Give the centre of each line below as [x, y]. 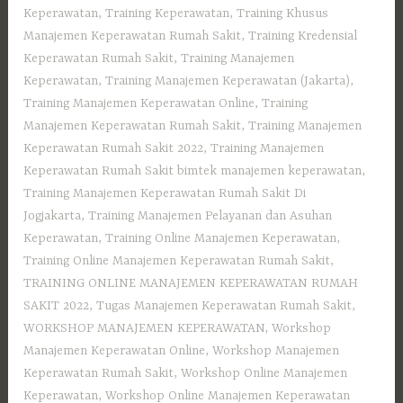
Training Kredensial [303, 36]
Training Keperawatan [168, 14]
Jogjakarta [53, 216]
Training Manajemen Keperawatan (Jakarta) [228, 81]
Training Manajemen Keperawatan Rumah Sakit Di [165, 194]
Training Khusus [283, 14]
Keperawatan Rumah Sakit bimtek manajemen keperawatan [193, 171]
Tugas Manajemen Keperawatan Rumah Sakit [224, 306]
